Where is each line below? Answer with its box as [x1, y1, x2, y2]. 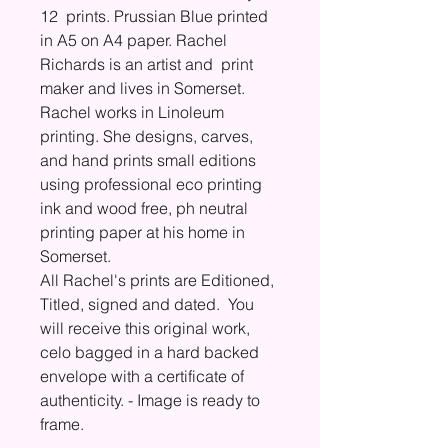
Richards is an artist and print [40, 53, 253, 74]
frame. [40, 413, 84, 434]
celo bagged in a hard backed [40, 341, 259, 362]
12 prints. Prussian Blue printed [40, 5, 268, 26]
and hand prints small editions [40, 149, 256, 170]
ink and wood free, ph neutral [40, 197, 248, 218]
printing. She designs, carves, [40, 125, 253, 146]
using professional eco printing [40, 173, 262, 194]
